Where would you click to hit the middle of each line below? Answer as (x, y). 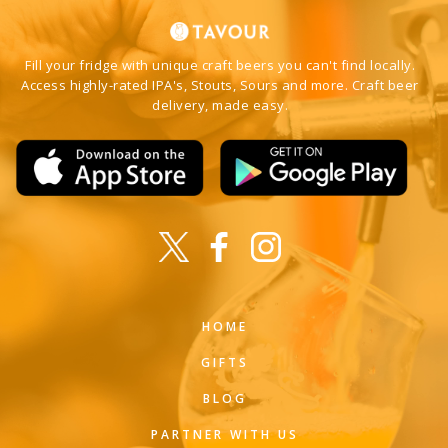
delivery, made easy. (220, 105)
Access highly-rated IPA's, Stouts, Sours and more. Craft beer (220, 85)
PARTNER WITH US (225, 435)
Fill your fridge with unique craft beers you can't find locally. (220, 65)
